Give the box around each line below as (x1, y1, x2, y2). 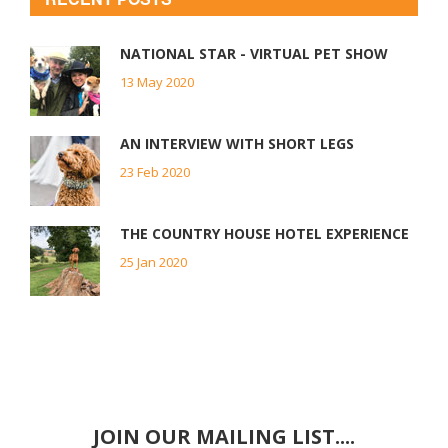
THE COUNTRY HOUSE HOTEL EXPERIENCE (120, 223, 409, 243)
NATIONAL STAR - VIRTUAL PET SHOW (120, 43, 388, 63)
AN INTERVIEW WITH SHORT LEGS (120, 133, 354, 153)
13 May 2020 (120, 72, 194, 91)
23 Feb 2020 (120, 162, 190, 181)
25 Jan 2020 (120, 252, 187, 271)
